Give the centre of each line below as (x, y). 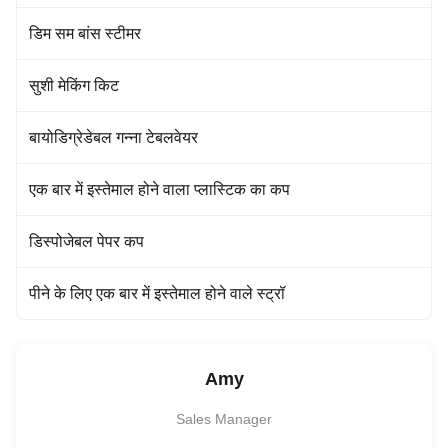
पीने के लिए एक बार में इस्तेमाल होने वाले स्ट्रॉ (157, 293)
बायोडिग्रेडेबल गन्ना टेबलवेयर (113, 137)
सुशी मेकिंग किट (74, 85)
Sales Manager (224, 419)
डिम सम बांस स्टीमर (85, 33)
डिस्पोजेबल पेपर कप (86, 241)
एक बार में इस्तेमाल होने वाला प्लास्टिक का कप (159, 189)
